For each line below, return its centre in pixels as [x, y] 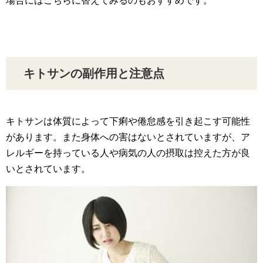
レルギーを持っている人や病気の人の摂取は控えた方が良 [128, 153]
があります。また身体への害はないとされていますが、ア [128, 137]
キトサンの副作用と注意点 [94, 73]
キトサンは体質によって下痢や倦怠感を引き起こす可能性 [128, 121]
